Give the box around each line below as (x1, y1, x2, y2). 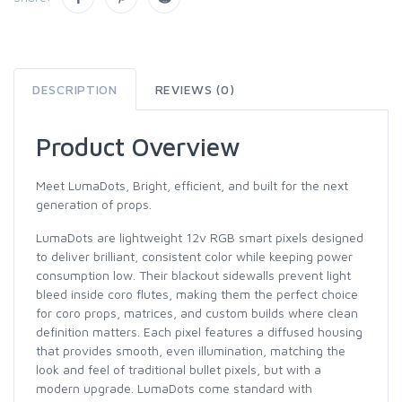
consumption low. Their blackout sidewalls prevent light (36, 267, 351, 283)
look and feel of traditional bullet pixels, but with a (36, 361, 321, 377)
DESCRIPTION (32, 81, 118, 97)
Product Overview (36, 131, 240, 162)
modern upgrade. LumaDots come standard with (36, 380, 312, 396)
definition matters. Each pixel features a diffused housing (36, 323, 363, 339)
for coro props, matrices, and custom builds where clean (36, 304, 358, 320)
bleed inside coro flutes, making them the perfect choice (36, 285, 358, 301)
